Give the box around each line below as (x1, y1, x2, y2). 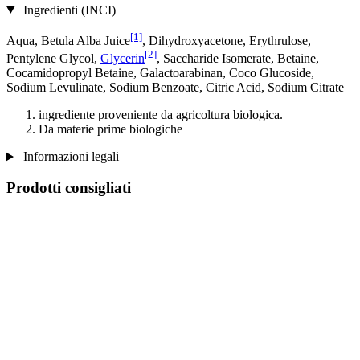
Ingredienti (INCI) (19, 2, 116, 17)
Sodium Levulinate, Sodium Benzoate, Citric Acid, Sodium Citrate (6, 80, 344, 95)
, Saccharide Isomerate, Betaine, (157, 51, 319, 66)
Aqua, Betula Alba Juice (6, 33, 130, 47)
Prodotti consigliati (6, 179, 131, 197)
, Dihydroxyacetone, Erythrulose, (142, 33, 311, 47)
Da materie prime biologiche (39, 122, 182, 137)
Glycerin (100, 51, 145, 66)
